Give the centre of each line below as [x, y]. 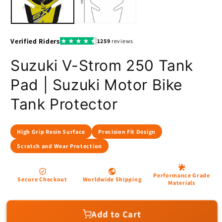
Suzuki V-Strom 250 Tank [102, 65]
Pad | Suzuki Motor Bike [97, 84]
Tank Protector [64, 104]
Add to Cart [116, 214]
